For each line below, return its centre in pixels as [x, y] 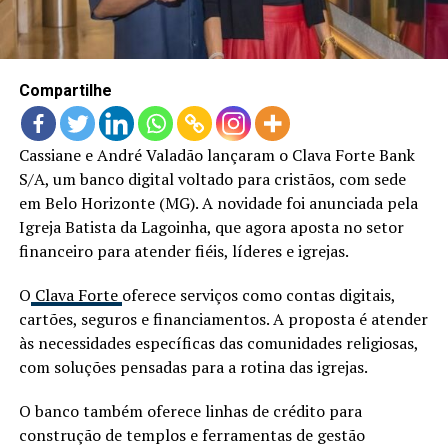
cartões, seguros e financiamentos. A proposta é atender [223, 318]
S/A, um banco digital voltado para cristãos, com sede [212, 178]
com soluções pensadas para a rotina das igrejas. [193, 366]
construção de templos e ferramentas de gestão [191, 434]
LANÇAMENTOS [75, 16]
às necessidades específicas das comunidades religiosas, [218, 342]
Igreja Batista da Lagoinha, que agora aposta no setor [211, 226]
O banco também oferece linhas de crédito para [190, 410]
